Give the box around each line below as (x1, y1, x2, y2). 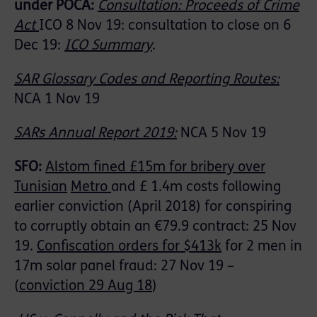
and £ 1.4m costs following (111, 180, 281, 195)
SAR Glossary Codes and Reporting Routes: (14, 73, 279, 88)
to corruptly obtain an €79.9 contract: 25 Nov (14, 220, 296, 235)
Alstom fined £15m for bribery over (45, 161, 265, 175)
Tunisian (14, 180, 67, 195)
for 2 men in (221, 240, 302, 255)
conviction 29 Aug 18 (19, 279, 152, 294)
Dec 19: (14, 39, 64, 54)
